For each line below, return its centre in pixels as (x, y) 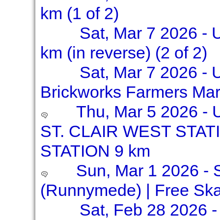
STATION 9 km (95, 151)
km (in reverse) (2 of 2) (124, 53)
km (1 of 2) (79, 13)
